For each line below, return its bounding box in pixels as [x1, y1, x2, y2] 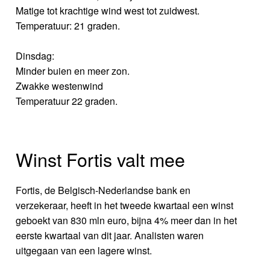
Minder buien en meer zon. [16, 63, 130, 78]
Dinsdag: [16, 48, 55, 63]
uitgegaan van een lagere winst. [16, 243, 152, 257]
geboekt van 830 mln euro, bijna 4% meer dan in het [16, 213, 237, 227]
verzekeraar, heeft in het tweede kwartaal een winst [16, 198, 234, 212]
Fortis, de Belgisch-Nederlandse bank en [16, 183, 191, 197]
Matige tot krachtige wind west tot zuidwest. [16, 3, 200, 17]
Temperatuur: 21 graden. [16, 18, 121, 33]
